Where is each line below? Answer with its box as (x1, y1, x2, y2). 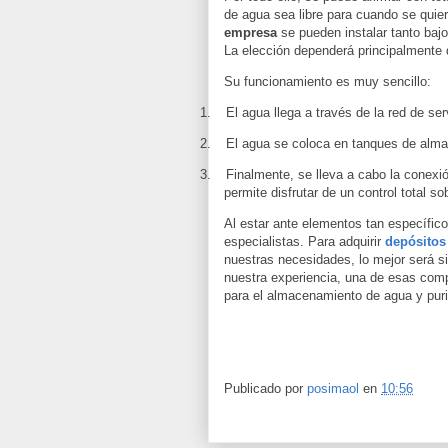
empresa (224, 25, 277, 40)
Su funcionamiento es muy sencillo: (224, 74, 431, 89)
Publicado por (224, 381, 307, 397)
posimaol (307, 381, 359, 397)
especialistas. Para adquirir (224, 234, 385, 249)
